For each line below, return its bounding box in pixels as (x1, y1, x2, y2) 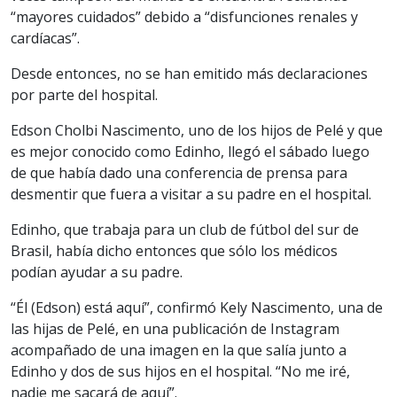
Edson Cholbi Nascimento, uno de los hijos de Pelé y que (11, 120, 383, 140)
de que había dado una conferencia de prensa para (11, 162, 347, 183)
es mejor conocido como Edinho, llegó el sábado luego (11, 141, 370, 161)
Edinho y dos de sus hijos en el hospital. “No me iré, (11, 361, 350, 381)
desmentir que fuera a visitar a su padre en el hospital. (11, 183, 371, 204)
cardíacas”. (11, 27, 80, 48)
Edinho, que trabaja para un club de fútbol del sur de (11, 219, 359, 239)
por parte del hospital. (11, 84, 158, 105)
